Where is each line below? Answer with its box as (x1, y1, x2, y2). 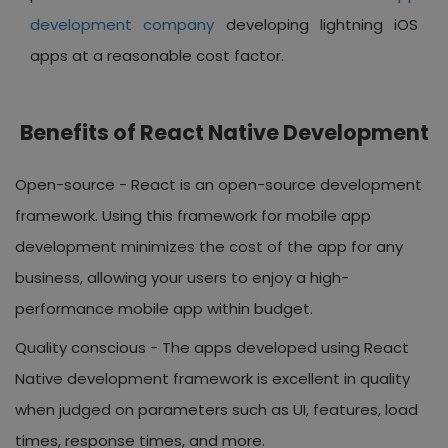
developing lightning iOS (214, 13, 418, 35)
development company (30, 13, 215, 35)
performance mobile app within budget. (15, 297, 313, 319)
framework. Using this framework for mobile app (15, 204, 371, 226)
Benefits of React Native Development (19, 117, 429, 147)
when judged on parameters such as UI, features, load (15, 398, 418, 420)
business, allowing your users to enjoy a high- (15, 266, 349, 288)
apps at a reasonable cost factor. (30, 44, 284, 66)
